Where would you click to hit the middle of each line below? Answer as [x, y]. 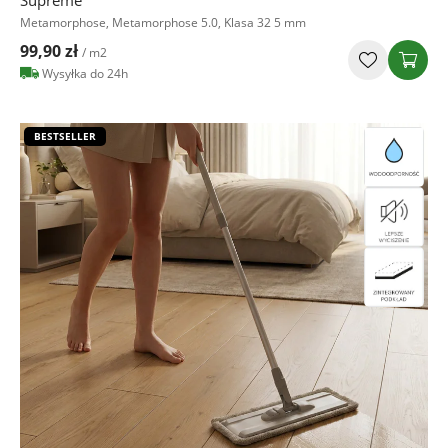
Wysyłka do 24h [85, 73]
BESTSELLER [65, 135]
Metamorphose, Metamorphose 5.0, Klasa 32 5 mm [163, 22]
